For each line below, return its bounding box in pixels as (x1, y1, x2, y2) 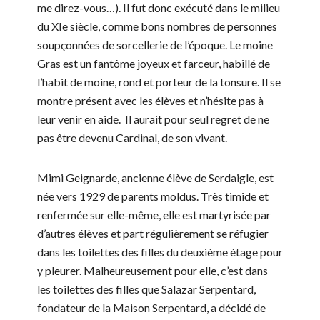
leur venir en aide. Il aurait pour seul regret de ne (37, 112, 269, 126)
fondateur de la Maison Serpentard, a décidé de (37, 301, 266, 315)
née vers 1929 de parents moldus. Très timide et (37, 189, 269, 204)
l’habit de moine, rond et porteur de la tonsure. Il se (37, 75, 281, 89)
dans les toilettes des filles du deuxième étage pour (37, 245, 283, 259)
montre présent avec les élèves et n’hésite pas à (37, 94, 264, 108)
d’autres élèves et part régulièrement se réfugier (37, 226, 269, 241)
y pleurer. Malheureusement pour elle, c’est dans (37, 264, 268, 278)
